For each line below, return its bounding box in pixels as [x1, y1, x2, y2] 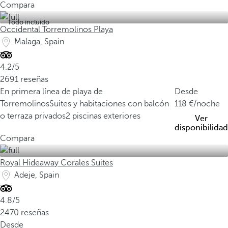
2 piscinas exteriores [66, 111, 140, 121]
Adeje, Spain [14, 170, 59, 180]
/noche [193, 99, 220, 108]
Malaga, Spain [14, 37, 64, 46]
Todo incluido [8, 18, 49, 26]
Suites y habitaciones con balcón [49, 99, 169, 108]
